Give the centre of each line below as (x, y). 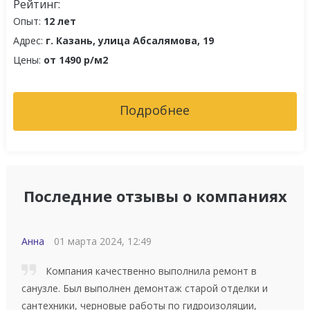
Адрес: (29, 40)
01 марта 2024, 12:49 (102, 241)
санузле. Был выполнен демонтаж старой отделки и (144, 288)
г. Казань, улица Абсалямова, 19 (129, 40)
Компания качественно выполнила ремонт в (149, 271)
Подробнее (155, 110)
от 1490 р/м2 (75, 60)
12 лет (60, 21)
